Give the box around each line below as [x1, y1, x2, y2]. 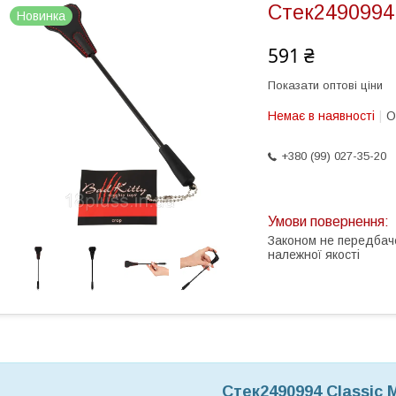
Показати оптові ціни [268, 79, 383, 92]
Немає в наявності [268, 109, 375, 123]
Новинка [17, 9, 65, 23]
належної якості [268, 247, 360, 262]
